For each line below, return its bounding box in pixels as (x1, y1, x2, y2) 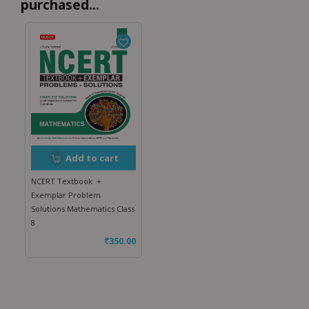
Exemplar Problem (31, 190, 101, 201)
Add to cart (66, 152, 119, 165)
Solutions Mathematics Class (31, 203, 134, 215)
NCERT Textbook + (31, 176, 101, 187)
